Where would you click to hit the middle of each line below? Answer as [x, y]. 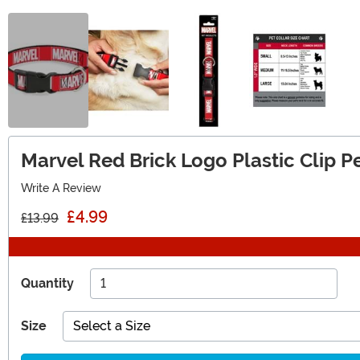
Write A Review [61, 188]
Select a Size [112, 325]
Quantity [47, 283]
